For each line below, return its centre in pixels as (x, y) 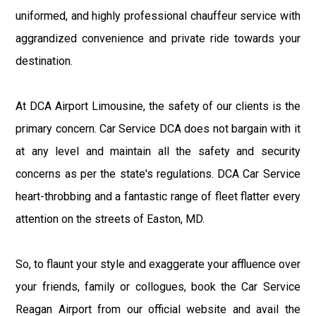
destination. (44, 61)
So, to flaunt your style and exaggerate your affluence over (158, 264)
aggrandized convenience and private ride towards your (158, 38)
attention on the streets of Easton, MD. (110, 219)
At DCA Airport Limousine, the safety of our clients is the (158, 106)
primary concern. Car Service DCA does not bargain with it (158, 128)
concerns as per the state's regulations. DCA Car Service (158, 174)
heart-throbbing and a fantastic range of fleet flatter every (158, 196)
